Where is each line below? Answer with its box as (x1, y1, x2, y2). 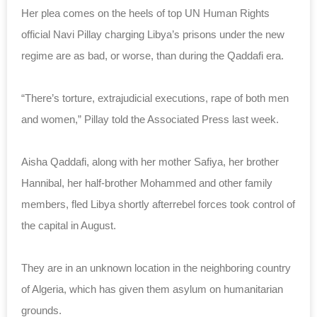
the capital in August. (21, 219, 116, 231)
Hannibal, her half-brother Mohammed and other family (21, 176, 272, 189)
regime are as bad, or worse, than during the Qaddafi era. (21, 49, 284, 62)
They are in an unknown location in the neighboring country (21, 261, 291, 274)
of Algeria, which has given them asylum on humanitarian (21, 282, 283, 295)
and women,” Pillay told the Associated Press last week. (21, 113, 279, 125)
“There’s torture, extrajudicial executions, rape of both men (21, 91, 289, 104)
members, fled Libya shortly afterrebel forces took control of (21, 197, 295, 210)
